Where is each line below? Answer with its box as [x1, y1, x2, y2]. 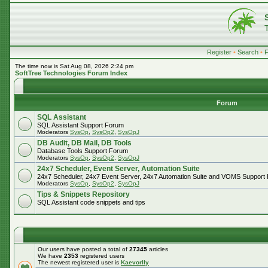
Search [237, 48, 258, 56]
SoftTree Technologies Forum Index [15, 69, 127, 77]
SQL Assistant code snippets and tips [37, 199, 145, 206]
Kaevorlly [121, 259, 149, 266]
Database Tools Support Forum [37, 147, 128, 154]
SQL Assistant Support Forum [37, 121, 124, 129]
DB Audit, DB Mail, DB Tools [37, 139, 132, 147]
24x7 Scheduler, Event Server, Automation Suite [37, 165, 200, 173]
